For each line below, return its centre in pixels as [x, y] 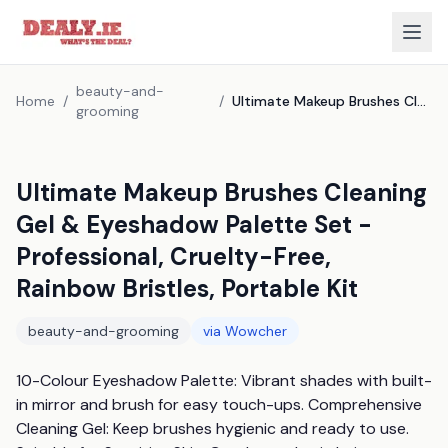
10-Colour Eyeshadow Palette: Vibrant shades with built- [224, 380]
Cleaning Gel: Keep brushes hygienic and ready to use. [212, 428]
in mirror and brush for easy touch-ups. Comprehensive [219, 404]
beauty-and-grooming [103, 331]
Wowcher [256, 331]
